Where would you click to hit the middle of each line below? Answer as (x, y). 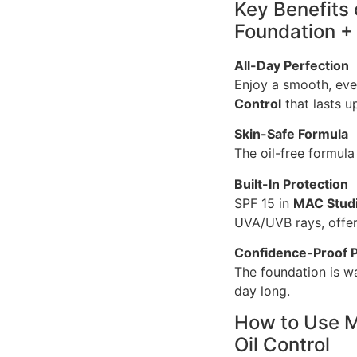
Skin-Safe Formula (291, 134)
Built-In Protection (291, 184)
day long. (262, 290)
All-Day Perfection (292, 65)
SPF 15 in (264, 203)
